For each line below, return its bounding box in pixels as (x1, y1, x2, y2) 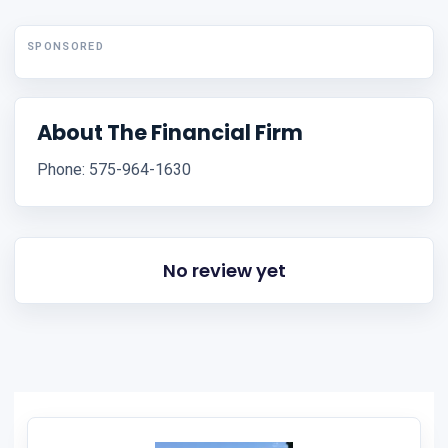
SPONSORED (27, 40, 104, 54)
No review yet (162, 258, 286, 284)
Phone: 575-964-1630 (37, 160, 191, 180)
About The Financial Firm (37, 118, 303, 148)
